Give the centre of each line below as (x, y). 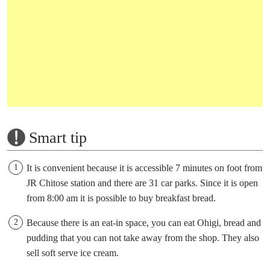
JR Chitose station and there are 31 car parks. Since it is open (142, 183)
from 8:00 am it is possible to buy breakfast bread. (121, 198)
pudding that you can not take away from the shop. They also (143, 238)
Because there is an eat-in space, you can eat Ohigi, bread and (144, 223)
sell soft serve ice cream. (73, 253)
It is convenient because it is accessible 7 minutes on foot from (144, 168)
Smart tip (58, 138)
